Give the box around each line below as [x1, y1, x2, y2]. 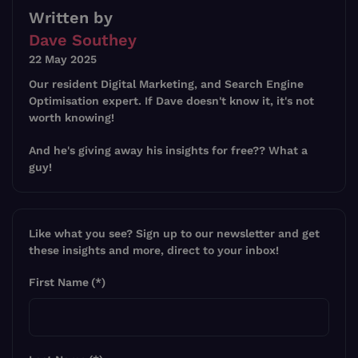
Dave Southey [29, 30, 137, 50]
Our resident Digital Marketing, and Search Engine [29, 78, 304, 91]
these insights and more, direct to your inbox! [29, 244, 279, 257]
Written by [29, 8, 113, 28]
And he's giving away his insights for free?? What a [29, 144, 308, 157]
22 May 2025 [29, 53, 97, 66]
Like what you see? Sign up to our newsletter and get [29, 227, 320, 241]
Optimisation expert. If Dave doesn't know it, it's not [29, 94, 314, 108]
